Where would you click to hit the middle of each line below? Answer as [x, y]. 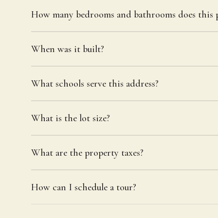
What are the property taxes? [87, 153]
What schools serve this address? [95, 83]
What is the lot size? [71, 118]
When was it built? [68, 49]
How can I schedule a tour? [84, 187]
